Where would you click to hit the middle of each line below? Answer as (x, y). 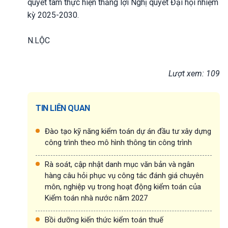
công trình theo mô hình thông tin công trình (118, 142)
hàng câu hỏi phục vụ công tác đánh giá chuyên (124, 175)
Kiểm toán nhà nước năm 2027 (96, 198)
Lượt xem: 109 (194, 73)
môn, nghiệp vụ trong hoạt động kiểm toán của (123, 187)
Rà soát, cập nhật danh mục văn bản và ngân (120, 164)
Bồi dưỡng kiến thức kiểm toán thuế (104, 220)
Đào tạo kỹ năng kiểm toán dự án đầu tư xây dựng (128, 131)
